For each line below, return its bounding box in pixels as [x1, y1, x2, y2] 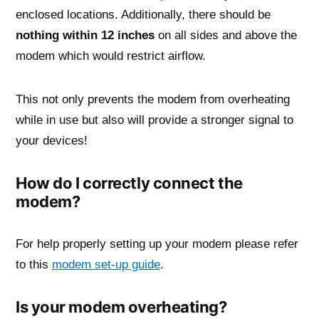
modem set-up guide [52, 257, 160, 271]
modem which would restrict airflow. [16, 48, 206, 62]
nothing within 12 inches [16, 28, 155, 41]
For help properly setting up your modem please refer [16, 236, 298, 250]
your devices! [16, 133, 88, 147]
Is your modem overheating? [16, 297, 227, 316]
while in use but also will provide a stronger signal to [16, 113, 293, 126]
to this [16, 257, 52, 271]
